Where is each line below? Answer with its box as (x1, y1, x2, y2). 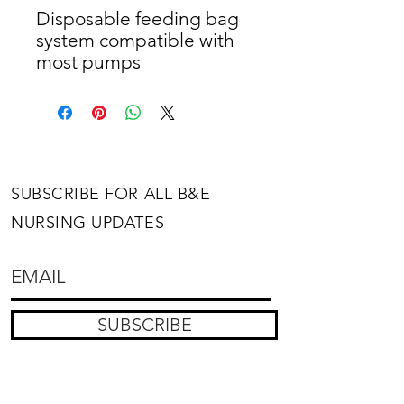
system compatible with (36, 28, 234, 51)
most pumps (36, 50, 141, 73)
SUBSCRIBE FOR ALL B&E (11, 183, 211, 204)
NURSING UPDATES (11, 212, 165, 233)
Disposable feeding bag (36, 6, 239, 30)
